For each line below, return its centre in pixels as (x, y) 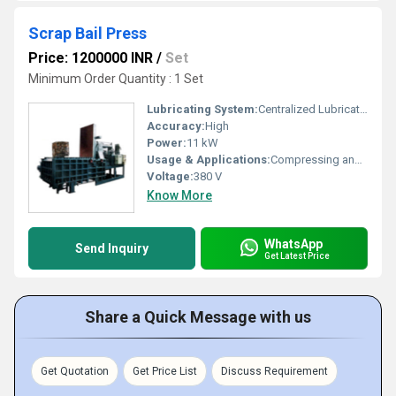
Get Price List (165, 371)
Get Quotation (75, 371)
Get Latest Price (297, 255)
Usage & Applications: (209, 160)
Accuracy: (176, 126)
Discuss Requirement (274, 371)
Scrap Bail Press (88, 33)
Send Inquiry (112, 248)
